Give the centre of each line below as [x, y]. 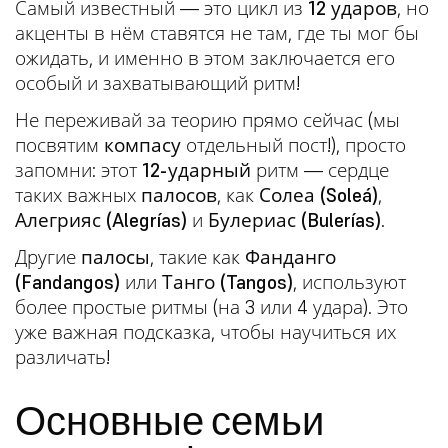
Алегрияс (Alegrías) [101, 219]
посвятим [59, 144]
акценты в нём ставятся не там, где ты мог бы [217, 32]
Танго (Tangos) [227, 281]
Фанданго [290, 256]
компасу [142, 144]
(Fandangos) [67, 281]
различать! [62, 356]
